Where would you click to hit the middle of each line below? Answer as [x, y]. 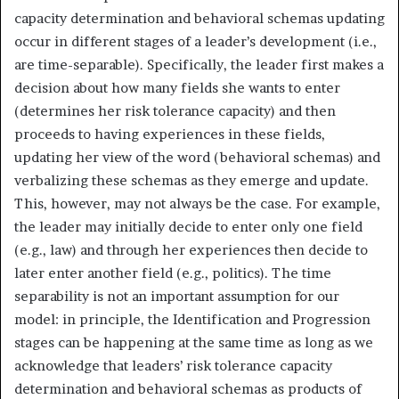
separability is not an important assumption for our [177, 296]
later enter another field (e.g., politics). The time [173, 273]
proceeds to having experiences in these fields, [170, 134]
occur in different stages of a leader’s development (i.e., [195, 41]
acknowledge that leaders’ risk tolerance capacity [173, 365]
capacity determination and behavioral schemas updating [199, 18]
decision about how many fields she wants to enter [177, 87]
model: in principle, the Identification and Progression [192, 319]
